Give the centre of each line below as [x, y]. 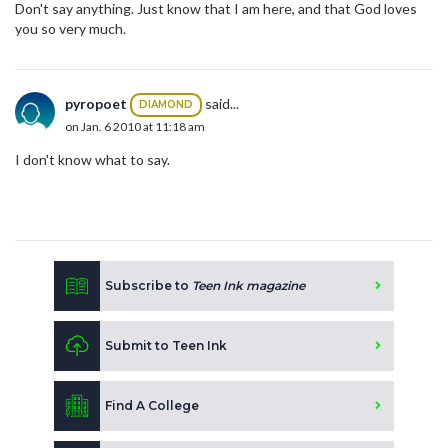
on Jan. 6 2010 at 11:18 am [135, 126]
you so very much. [70, 28]
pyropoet [96, 103]
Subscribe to [148, 285]
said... [220, 103]
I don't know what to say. [92, 159]
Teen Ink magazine [248, 285]
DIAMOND [166, 104]
